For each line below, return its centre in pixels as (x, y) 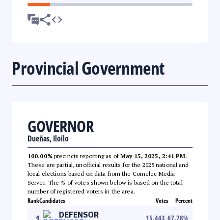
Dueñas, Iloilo (48, 138)
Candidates (52, 200)
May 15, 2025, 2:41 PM (153, 156)
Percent (184, 200)
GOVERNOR (60, 126)
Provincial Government (88, 68)
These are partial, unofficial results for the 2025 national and (108, 165)
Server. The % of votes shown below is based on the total (105, 182)
